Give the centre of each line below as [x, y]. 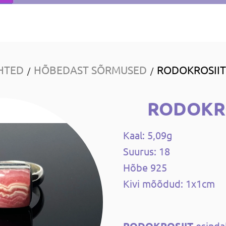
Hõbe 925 [145, 167]
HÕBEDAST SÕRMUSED [90, 70]
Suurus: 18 [147, 151]
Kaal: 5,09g [148, 135]
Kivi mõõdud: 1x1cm [169, 184]
